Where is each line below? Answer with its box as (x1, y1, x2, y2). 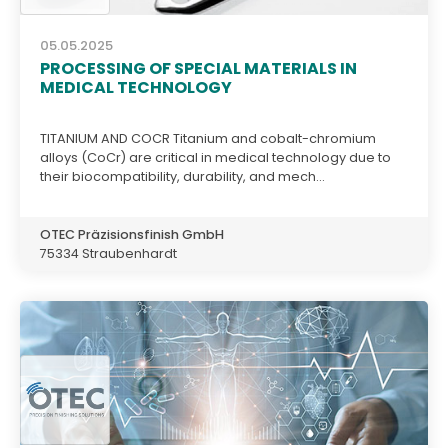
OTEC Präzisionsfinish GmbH (40, 225, 224, 243)
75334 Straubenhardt (40, 244, 177, 262)
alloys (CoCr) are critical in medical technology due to (40, 148, 391, 166)
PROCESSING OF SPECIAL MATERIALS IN (40, 57, 357, 81)
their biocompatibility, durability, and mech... (40, 167, 325, 185)
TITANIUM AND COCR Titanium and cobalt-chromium (40, 129, 376, 147)
